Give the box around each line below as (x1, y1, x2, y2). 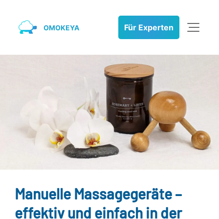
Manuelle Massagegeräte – (15, 184, 182, 202)
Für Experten (124, 22, 174, 32)
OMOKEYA (44, 23, 79, 32)
